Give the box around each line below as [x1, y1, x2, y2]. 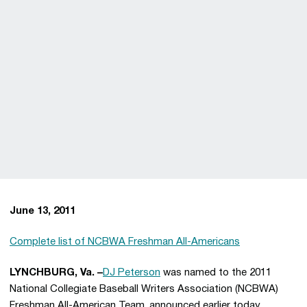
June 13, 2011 [10, 206, 75, 216]
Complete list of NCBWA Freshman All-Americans [10, 237, 240, 247]
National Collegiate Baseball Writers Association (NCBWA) [10, 284, 278, 294]
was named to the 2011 [160, 268, 271, 278]
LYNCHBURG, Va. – [10, 268, 103, 278]
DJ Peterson [103, 268, 160, 278]
